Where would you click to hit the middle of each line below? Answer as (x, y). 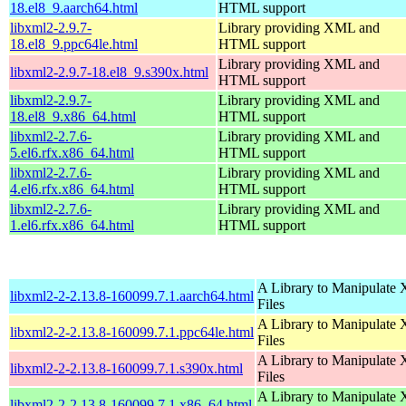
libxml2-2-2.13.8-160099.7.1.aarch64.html (132, 295)
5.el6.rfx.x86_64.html (72, 152)
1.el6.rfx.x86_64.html (72, 225)
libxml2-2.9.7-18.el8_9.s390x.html (109, 72)
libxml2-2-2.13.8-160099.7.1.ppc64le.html (132, 332)
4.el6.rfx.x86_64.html (72, 188)
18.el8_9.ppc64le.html (74, 43)
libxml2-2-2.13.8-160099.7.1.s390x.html (126, 368)
